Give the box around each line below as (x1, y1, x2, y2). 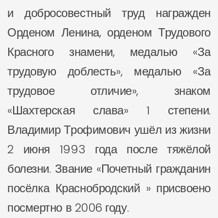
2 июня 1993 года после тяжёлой (7, 141, 211, 157)
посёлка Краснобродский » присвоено (7, 180, 211, 196)
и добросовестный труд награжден (7, 5, 211, 21)
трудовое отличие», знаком (7, 83, 211, 99)
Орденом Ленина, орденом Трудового (7, 24, 211, 40)
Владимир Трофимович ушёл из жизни (7, 122, 211, 138)
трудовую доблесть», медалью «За (7, 63, 211, 79)
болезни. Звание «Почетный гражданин (7, 161, 211, 177)
